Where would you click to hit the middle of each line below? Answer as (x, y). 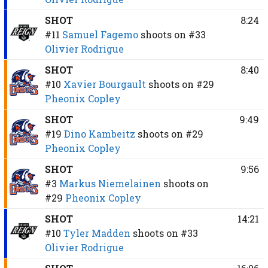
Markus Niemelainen (110, 183)
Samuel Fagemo (100, 34)
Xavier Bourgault (104, 84)
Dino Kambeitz (99, 133)
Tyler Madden (97, 233)
